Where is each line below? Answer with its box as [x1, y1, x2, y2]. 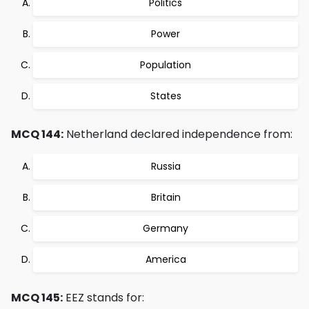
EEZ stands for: [63, 290, 144, 306]
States [150, 89, 181, 103]
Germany [143, 221, 188, 235]
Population [140, 58, 191, 72]
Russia [150, 159, 181, 173]
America [145, 252, 186, 266]
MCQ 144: [11, 126, 63, 142]
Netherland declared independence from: [63, 126, 292, 142]
